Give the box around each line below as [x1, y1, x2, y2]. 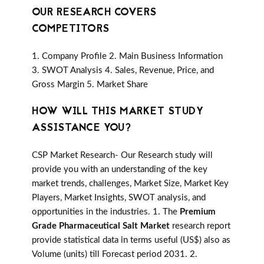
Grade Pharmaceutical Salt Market [32, 222, 170, 231]
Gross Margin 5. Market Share [32, 80, 148, 90]
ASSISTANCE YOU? [32, 120, 131, 137]
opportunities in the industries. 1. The [32, 207, 180, 217]
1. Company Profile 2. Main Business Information [32, 52, 223, 61]
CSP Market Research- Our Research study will [32, 151, 213, 160]
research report [170, 222, 230, 231]
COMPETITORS [32, 21, 110, 38]
